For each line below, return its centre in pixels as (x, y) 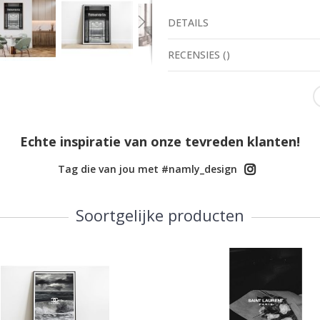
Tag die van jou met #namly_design (147, 169)
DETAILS (189, 22)
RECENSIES (194, 54)
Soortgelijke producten (160, 215)
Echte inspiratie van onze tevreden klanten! (160, 142)
